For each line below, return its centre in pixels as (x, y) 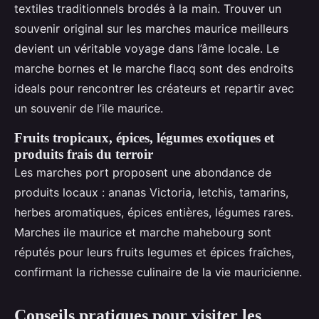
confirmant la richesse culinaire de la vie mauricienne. (158, 272)
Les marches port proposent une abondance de (143, 172)
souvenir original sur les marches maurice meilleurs (151, 28)
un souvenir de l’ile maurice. (89, 108)
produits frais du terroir (84, 154)
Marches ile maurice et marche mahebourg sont (143, 232)
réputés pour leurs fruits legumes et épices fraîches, (154, 252)
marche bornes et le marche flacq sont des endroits (154, 68)
